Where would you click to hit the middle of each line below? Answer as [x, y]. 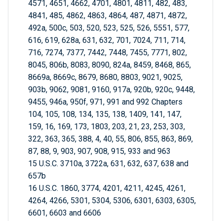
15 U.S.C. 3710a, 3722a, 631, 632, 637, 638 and [108, 164]
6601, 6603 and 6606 [65, 213]
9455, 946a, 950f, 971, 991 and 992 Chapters [105, 102]
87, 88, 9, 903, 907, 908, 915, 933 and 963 [99, 151]
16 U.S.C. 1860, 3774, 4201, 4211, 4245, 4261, [107, 188]
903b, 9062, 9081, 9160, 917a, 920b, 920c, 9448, [111, 90]
